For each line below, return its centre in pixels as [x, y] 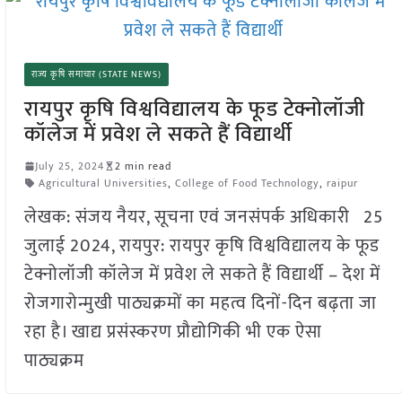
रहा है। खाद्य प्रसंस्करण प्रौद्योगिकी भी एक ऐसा [173, 332]
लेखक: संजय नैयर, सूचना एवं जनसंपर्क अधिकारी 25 [203, 217]
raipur [342, 183]
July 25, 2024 [69, 166]
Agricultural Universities [103, 183]
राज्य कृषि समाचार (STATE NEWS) [96, 74]
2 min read [143, 166]
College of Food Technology [247, 183]
